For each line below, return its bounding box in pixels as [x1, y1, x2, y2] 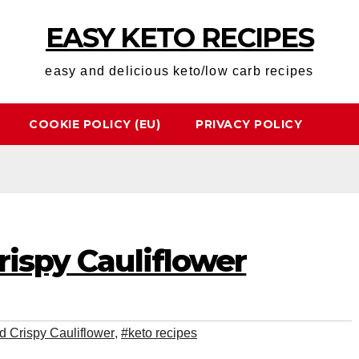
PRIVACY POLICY [196, 117, 302, 131]
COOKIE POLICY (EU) [29, 117, 160, 131]
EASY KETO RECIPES [45, 21, 314, 54]
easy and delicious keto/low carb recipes [45, 64, 314, 78]
